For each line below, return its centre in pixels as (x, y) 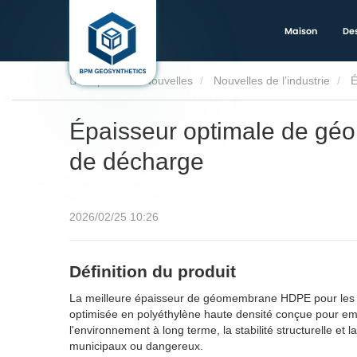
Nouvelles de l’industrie (272, 80)
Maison (301, 31)
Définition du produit (153, 272)
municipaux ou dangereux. (136, 346)
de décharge (137, 162)
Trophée (102, 80)
